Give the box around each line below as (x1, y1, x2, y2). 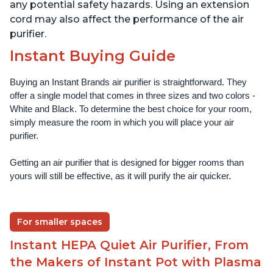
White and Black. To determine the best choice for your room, (10, 104, 252, 115)
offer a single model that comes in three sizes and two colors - (10, 91, 255, 101)
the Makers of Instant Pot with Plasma (10, 255, 261, 270)
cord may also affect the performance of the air (10, 13, 244, 26)
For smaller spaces (17, 216, 102, 228)
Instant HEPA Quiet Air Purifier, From (10, 238, 249, 253)
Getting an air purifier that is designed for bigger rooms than (10, 158, 244, 168)
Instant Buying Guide (10, 47, 175, 65)
